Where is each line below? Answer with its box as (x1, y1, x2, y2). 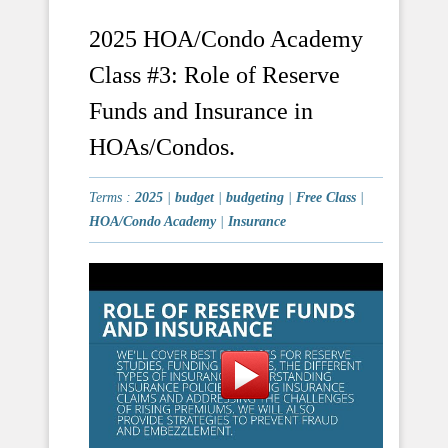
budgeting (226, 190, 284, 206)
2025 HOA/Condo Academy (89, 26, 363, 53)
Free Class (296, 190, 356, 206)
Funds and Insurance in (89, 98, 313, 125)
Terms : (89, 190, 135, 206)
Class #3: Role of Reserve (89, 62, 340, 89)
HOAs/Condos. (89, 134, 235, 161)
